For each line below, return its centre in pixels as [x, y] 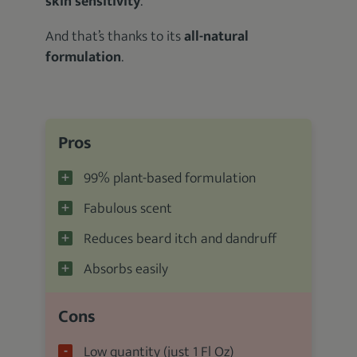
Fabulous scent [128, 209]
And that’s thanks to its [115, 37]
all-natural [217, 37]
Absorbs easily [126, 269]
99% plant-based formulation [170, 178]
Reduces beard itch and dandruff [180, 239]
